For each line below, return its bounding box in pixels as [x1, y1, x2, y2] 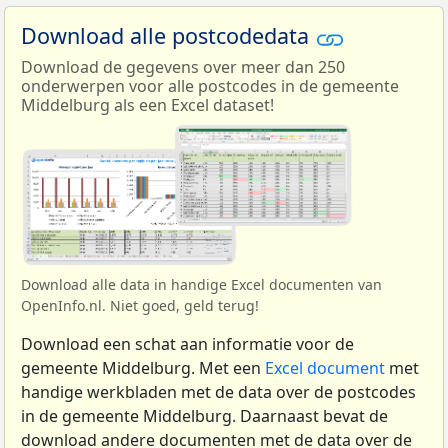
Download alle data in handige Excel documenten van [21, 275, 382, 295]
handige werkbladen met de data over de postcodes [21, 381, 416, 404]
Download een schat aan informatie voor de [21, 333, 354, 356]
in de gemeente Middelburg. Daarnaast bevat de [21, 405, 388, 428]
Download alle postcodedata [21, 21, 315, 51]
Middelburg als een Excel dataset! [21, 93, 274, 116]
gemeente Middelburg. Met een [21, 357, 265, 380]
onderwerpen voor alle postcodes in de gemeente [21, 74, 399, 97]
